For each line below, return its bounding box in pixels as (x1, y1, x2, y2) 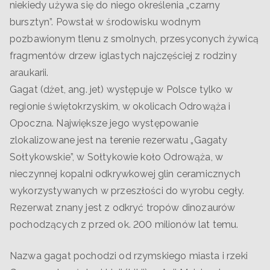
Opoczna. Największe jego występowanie (10, 117, 198, 129)
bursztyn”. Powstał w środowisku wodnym (10, 16, 201, 28)
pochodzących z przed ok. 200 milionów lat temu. (10, 218, 239, 230)
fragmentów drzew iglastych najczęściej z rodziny (10, 49, 237, 61)
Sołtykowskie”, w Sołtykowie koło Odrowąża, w (10, 151, 224, 163)
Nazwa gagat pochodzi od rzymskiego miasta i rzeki (10, 250, 248, 262)
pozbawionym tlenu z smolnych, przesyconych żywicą (10, 33, 259, 45)
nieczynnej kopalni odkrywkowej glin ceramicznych (10, 168, 240, 180)
